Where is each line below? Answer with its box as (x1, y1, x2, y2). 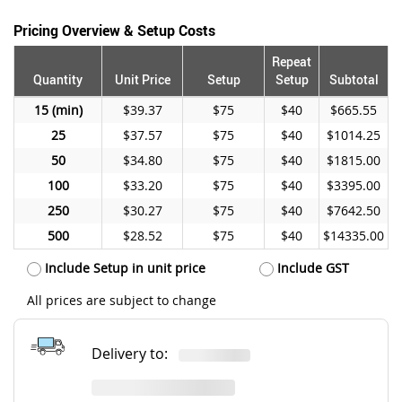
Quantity (33, 70, 83, 88)
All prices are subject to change (27, 291, 216, 309)
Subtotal (328, 70, 379, 88)
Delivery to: (92, 343, 179, 363)
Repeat (272, 52, 311, 70)
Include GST (273, 258, 349, 276)
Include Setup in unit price (41, 258, 205, 276)
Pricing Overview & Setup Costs (13, 20, 215, 40)
